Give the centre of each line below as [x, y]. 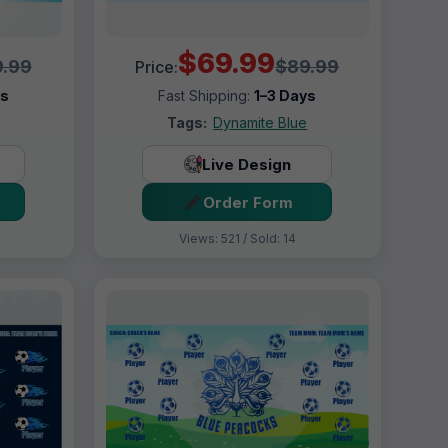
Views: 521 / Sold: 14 [237, 239]
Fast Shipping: [206, 96]
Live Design [246, 164]
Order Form [247, 202]
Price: [157, 67]
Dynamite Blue [260, 123]
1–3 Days [285, 96]
